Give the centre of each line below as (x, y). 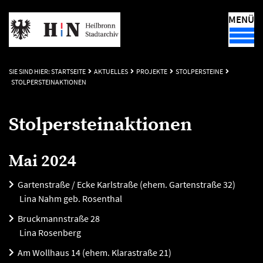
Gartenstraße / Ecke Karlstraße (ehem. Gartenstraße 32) (127, 184)
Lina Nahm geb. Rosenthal (70, 198)
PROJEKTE (152, 71)
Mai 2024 (43, 161)
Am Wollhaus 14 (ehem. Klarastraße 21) (95, 252)
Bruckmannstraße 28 (59, 218)
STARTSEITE (68, 71)
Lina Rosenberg (49, 232)
